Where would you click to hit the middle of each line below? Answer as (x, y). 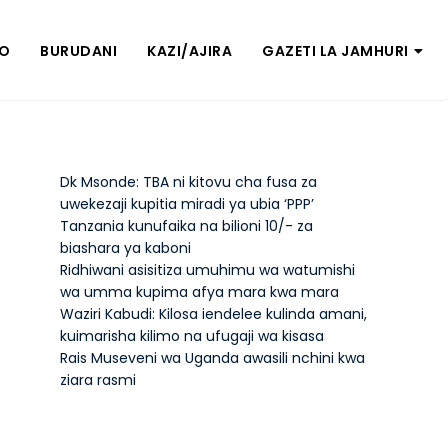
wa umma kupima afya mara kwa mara (199, 292)
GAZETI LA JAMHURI (335, 50)
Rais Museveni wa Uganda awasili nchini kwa (212, 358)
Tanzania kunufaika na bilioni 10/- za (186, 226)
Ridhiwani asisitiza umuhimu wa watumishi (207, 270)
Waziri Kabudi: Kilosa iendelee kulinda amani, (213, 314)
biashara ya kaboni (125, 248)
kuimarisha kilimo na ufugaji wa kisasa (191, 336)
